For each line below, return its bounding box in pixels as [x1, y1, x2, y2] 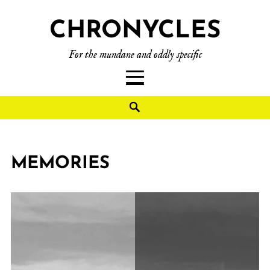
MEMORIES [11, 155, 110, 173]
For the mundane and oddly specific [68, 48, 202, 62]
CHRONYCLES [49, 19, 221, 43]
